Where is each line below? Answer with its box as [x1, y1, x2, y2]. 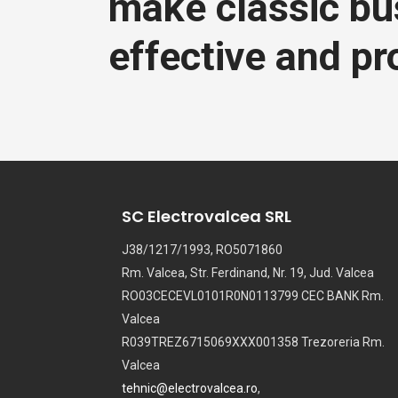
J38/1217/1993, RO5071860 [122, 243, 283, 257]
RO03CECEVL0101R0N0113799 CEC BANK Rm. [122, 289, 384, 303]
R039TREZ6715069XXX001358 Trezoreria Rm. [122, 335, 385, 349]
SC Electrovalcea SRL [122, 205, 291, 227]
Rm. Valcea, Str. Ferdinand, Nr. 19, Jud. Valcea [122, 266, 374, 280]
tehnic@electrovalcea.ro [122, 381, 258, 395]
